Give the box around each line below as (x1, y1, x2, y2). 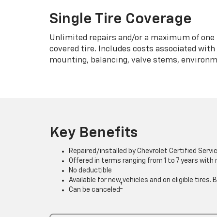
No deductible (69, 167, 112, 174)
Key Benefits (49, 125, 138, 140)
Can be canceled (69, 186, 120, 193)
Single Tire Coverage (49, 12, 192, 27)
